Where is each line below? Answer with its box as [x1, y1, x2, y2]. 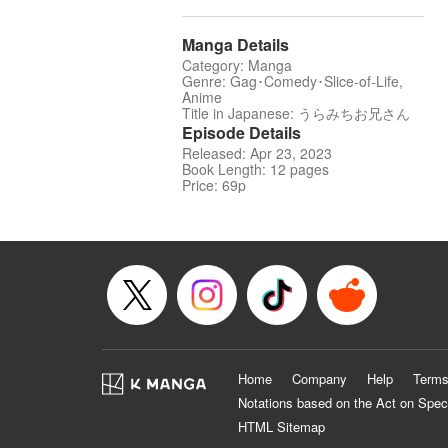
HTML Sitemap [238, 417, 325, 437]
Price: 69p [182, 175, 246, 196]
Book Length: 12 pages [182, 159, 329, 180]
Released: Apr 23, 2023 [182, 143, 332, 164]
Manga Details [182, 33, 289, 57]
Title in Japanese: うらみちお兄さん [182, 103, 410, 124]
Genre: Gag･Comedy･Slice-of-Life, [182, 71, 403, 92]
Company [292, 369, 347, 389]
